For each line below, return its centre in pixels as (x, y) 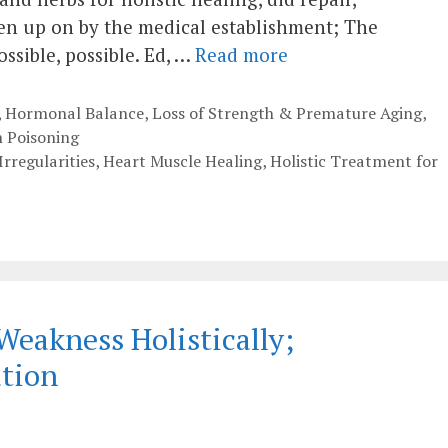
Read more (241, 54)
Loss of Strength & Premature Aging (286, 112)
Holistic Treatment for (353, 160)
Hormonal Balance (74, 112)
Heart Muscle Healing (182, 160)
